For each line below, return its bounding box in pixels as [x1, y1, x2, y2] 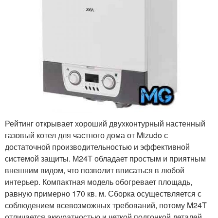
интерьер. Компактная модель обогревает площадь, [5, 176, 192, 188]
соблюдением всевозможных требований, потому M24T [5, 200, 207, 211]
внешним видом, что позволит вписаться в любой [5, 164, 184, 176]
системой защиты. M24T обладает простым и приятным [5, 153, 206, 164]
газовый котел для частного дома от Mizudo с [5, 129, 168, 141]
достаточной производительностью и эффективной [5, 141, 190, 153]
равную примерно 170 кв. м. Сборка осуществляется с [5, 188, 201, 200]
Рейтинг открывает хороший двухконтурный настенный [5, 118, 205, 129]
